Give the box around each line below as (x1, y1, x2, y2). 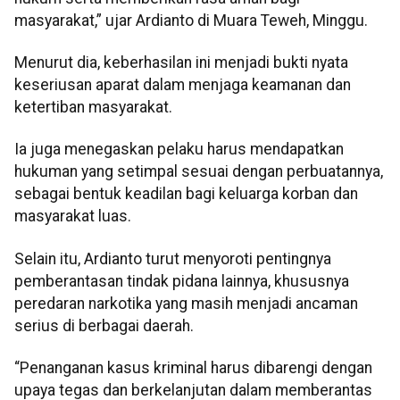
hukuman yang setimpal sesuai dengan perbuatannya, (14, 162, 383, 181)
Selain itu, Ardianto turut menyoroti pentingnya (14, 249, 331, 268)
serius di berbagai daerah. (14, 316, 194, 335)
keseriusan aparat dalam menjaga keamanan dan (14, 76, 351, 95)
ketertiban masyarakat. (14, 98, 172, 117)
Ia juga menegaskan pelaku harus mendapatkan (14, 140, 344, 159)
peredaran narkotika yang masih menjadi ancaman (14, 294, 358, 312)
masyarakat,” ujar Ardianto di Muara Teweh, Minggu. (14, 11, 368, 29)
